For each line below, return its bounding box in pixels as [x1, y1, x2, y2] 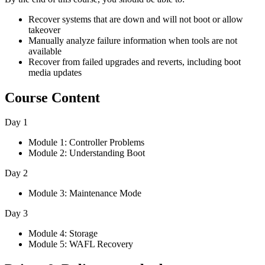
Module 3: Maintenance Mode [28, 188, 141, 199]
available [28, 46, 62, 56]
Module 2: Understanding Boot [28, 148, 145, 159]
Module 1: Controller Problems [28, 137, 144, 148]
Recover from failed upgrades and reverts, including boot [28, 56, 241, 67]
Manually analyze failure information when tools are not [28, 35, 237, 46]
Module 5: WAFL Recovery [28, 239, 133, 250]
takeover [28, 24, 60, 35]
